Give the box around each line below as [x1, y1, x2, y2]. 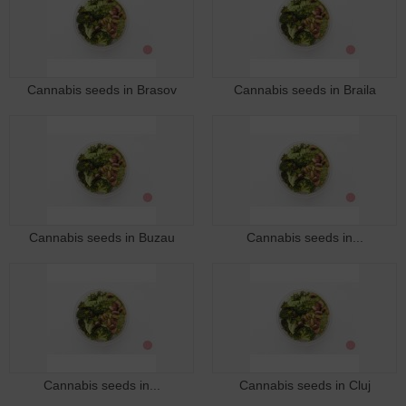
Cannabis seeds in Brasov [26, 82, 177, 97]
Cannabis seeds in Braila [233, 82, 376, 97]
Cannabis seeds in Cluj [238, 377, 371, 392]
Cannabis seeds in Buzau [28, 229, 175, 245]
